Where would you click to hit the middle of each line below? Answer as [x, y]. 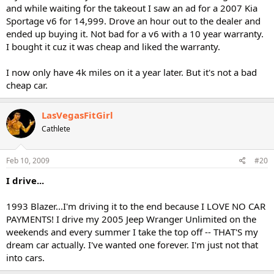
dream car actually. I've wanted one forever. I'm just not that [132, 244]
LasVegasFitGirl [77, 115]
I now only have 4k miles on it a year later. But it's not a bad [131, 72]
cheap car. [27, 85]
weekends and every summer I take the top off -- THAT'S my [132, 231]
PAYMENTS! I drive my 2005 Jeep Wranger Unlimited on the [131, 219]
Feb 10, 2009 [28, 160]
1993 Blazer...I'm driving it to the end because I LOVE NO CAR [136, 206]
